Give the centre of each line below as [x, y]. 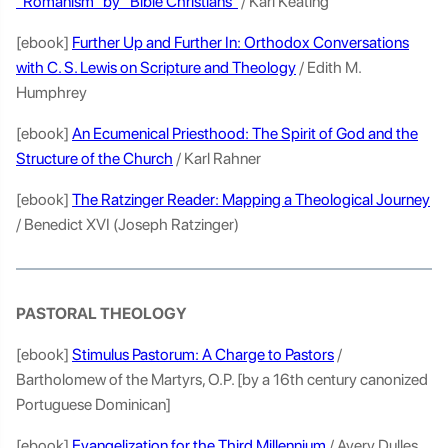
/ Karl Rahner [218, 158]
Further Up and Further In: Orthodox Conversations [240, 42]
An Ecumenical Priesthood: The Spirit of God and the [245, 133]
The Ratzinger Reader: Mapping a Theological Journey [251, 199]
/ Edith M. [328, 67]
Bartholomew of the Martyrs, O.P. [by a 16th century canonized [222, 379]
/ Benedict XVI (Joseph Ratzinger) [129, 224]
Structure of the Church [94, 158]
